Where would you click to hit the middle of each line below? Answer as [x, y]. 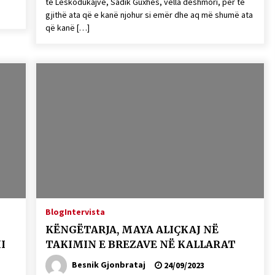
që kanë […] [67, 28]
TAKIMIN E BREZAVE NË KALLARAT [140, 244]
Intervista [84, 212]
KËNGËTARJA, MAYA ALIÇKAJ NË [100, 230]
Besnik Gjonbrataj [108, 264]
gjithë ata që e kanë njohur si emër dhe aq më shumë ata [149, 15]
